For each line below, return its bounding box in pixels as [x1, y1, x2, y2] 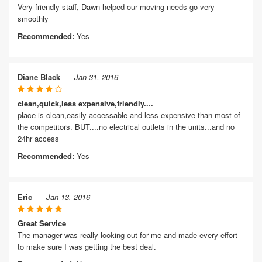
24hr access [18, 133, 59, 144]
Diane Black [18, 71, 60, 82]
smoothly [18, 13, 49, 24]
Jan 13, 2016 [46, 191, 90, 202]
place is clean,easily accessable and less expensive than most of [18, 109, 240, 120]
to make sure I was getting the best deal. [18, 241, 156, 252]
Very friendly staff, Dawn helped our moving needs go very [18, 1, 215, 12]
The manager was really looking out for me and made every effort [18, 229, 237, 240]
